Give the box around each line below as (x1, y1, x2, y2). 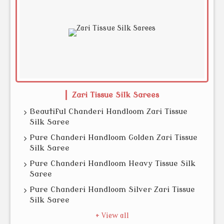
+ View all (95, 212, 129, 219)
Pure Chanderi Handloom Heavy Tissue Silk (29, 159, 195, 168)
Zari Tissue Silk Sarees (71, 90, 159, 99)
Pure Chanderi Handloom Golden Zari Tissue (29, 133, 197, 142)
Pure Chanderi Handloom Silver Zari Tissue (29, 185, 195, 194)
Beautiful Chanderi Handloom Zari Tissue (29, 107, 187, 116)
